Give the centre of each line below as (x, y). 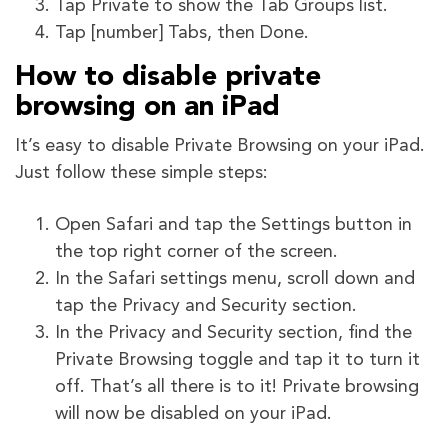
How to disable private (168, 77)
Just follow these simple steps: (141, 172)
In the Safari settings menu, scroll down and (235, 278)
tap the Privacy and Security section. (206, 305)
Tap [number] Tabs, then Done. (182, 32)
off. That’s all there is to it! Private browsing (237, 386)
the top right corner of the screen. (196, 251)
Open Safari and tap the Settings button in (233, 224)
